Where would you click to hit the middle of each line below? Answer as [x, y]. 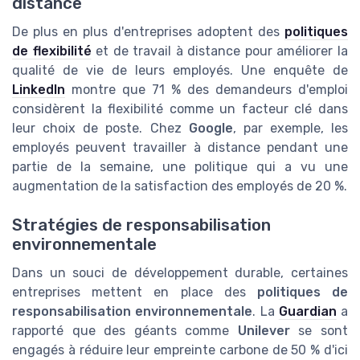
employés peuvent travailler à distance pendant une [180, 148]
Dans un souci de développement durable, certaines [180, 273]
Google [211, 129]
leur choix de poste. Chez [100, 129]
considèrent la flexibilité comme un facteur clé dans [180, 109]
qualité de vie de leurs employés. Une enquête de [180, 71]
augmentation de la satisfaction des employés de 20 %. [180, 186]
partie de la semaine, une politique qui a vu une [180, 167]
